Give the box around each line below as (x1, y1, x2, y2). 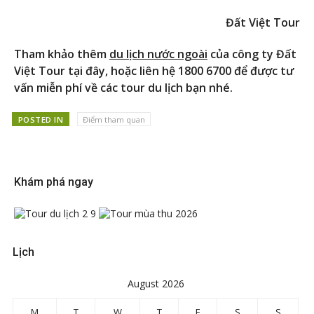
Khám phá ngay (14, 175, 93, 189)
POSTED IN (18, 114, 64, 125)
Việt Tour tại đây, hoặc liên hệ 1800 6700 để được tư (14, 62, 294, 78)
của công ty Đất (207, 46, 296, 62)
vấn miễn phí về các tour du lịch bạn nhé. (14, 79, 233, 95)
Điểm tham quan (82, 114, 145, 125)
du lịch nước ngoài (109, 46, 207, 62)
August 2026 (127, 277, 184, 291)
